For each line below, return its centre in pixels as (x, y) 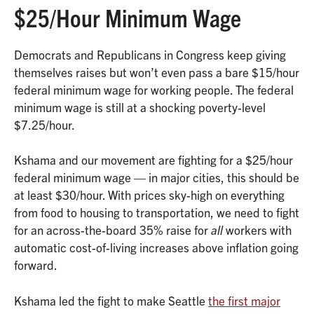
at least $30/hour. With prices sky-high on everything (149, 195)
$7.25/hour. (45, 124)
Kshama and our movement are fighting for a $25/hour (153, 160)
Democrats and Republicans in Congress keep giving (150, 54)
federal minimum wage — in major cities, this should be (157, 177)
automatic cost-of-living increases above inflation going (156, 247)
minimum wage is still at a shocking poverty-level (140, 107)
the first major (244, 300)
